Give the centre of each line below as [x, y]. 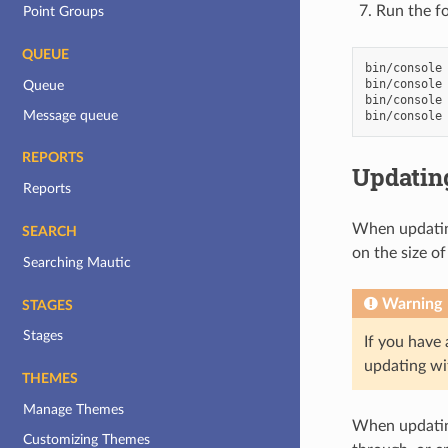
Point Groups [64, 12]
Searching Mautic [77, 262]
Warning [411, 303]
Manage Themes [74, 410]
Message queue [71, 115]
